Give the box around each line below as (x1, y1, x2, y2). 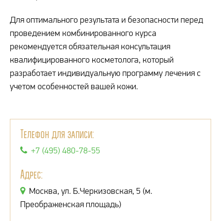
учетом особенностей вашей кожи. (10, 81, 138, 91)
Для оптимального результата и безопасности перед (10, 15, 203, 25)
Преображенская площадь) (20, 199, 121, 209)
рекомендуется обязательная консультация (10, 41, 170, 51)
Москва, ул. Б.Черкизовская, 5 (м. (27, 186, 152, 196)
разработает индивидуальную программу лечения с (10, 68, 201, 78)
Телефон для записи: (20, 127, 94, 141)
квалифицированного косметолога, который (10, 55, 174, 65)
